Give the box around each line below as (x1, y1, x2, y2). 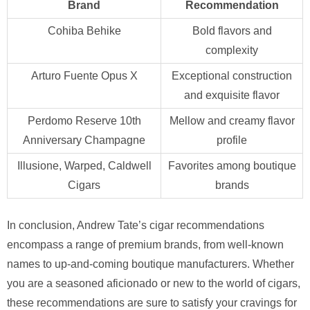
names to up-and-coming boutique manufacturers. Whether (7, 257, 294, 270)
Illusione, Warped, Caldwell (17, 159, 152, 172)
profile (217, 134, 247, 146)
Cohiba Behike (47, 24, 121, 37)
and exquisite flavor (184, 89, 280, 101)
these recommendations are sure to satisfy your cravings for (7, 296, 297, 309)
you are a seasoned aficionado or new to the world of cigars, (7, 277, 300, 289)
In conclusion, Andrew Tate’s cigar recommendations (7, 219, 264, 231)
